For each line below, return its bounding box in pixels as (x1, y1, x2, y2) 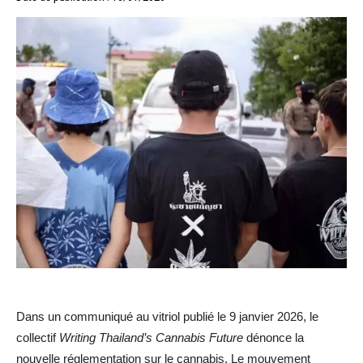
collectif (16, 330, 59, 344)
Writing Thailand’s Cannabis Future (59, 330, 243, 344)
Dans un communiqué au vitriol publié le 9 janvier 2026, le (16, 309, 318, 323)
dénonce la (243, 330, 304, 344)
